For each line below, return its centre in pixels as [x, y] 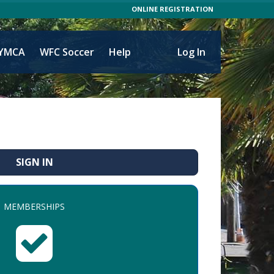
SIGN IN [34, 162]
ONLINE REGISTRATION [172, 9]
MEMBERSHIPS [34, 206]
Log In [191, 52]
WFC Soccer [67, 52]
